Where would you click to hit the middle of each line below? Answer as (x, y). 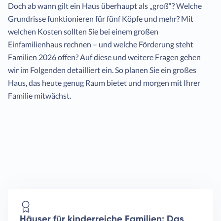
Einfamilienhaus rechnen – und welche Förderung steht (101, 44)
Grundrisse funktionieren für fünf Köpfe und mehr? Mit (101, 18)
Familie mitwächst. (39, 95)
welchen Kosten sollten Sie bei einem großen (83, 31)
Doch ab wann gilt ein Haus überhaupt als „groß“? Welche (105, 6)
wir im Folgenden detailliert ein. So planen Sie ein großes (102, 70)
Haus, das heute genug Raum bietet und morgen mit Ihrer (104, 83)
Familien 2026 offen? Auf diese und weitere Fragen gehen (104, 57)
